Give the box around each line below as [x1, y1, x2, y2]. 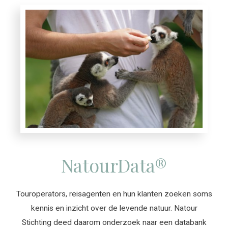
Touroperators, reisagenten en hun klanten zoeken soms [16, 189, 212, 198]
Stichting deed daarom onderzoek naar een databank [21, 217, 207, 227]
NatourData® [61, 152, 167, 177]
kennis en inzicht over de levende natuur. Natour [31, 203, 197, 213]
